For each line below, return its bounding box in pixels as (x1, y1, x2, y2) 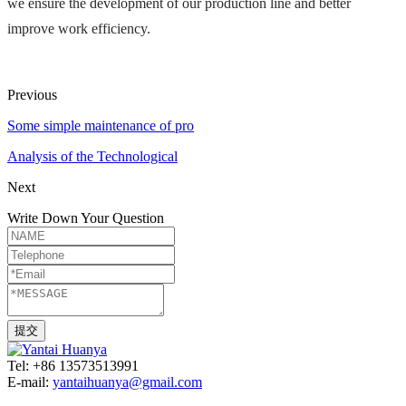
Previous (7, 86, 57, 102)
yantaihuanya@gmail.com (53, 373, 202, 390)
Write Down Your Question (7, 209, 164, 226)
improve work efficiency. (7, 20, 150, 36)
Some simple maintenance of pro (7, 117, 194, 133)
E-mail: (7, 373, 53, 390)
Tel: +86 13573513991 (7, 357, 139, 373)
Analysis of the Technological (7, 148, 178, 164)
